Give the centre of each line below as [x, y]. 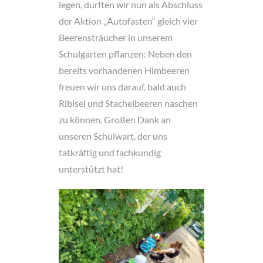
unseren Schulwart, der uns [113, 136]
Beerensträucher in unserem [115, 37]
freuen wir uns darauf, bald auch [122, 87]
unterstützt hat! [91, 169]
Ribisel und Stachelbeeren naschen [128, 103]
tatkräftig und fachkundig [109, 152]
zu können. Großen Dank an [114, 119]
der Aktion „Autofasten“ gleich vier [128, 21]
